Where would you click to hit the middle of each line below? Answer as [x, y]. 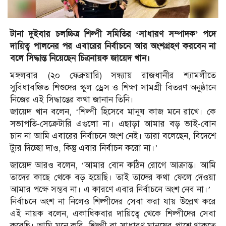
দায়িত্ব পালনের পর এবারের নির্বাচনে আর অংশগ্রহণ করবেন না [113, 46]
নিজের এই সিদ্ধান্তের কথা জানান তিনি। [72, 100]
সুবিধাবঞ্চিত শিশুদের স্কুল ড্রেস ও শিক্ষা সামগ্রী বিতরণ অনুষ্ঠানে [113, 88]
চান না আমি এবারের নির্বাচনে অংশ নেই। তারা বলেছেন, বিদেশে [113, 136]
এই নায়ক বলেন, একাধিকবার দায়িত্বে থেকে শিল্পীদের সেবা [113, 214]
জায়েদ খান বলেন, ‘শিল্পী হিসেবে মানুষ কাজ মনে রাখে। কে [113, 112]
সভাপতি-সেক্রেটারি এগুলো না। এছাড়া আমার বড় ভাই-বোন [113, 124]
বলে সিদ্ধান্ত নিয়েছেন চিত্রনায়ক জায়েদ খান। [80, 59]
